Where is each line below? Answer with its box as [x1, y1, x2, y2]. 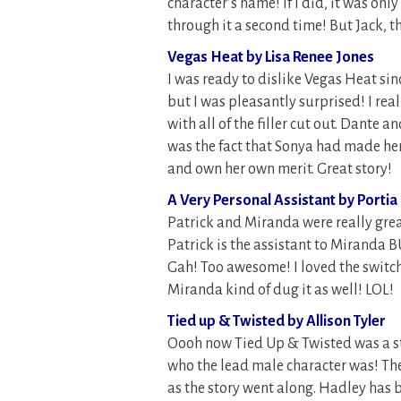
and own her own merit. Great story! [167, 161, 392, 177]
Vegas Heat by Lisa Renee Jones [167, 49, 374, 65]
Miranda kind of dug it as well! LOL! [167, 282, 394, 298]
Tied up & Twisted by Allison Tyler [167, 313, 386, 329]
